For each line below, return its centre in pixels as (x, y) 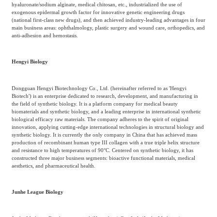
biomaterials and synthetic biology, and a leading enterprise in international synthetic (106, 111)
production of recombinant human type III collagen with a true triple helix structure (105, 142)
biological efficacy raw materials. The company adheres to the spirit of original (100, 119)
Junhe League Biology (37, 192)
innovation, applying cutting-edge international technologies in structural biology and (108, 127)
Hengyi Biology (30, 62)
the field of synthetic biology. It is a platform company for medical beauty (94, 103)
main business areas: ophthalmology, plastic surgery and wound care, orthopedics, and (108, 28)
